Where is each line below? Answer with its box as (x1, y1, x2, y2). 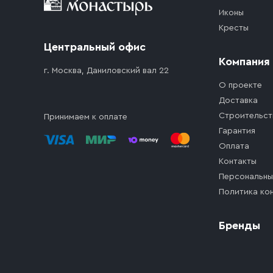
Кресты (219, 24, 249, 32)
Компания (219, 56, 270, 67)
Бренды (219, 220, 260, 231)
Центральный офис (44, 41, 146, 52)
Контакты (219, 157, 257, 166)
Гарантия (219, 127, 255, 135)
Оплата (219, 142, 249, 151)
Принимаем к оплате (44, 113, 127, 121)
